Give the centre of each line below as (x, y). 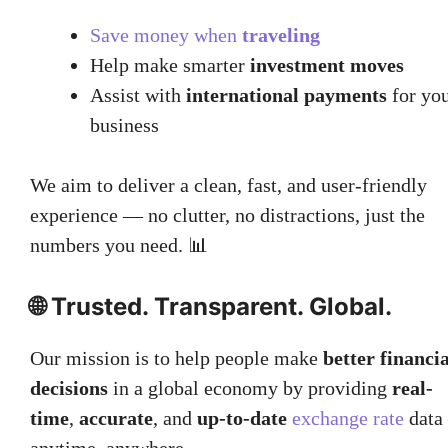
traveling (281, 34)
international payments (286, 94)
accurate (116, 417)
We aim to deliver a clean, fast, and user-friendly (228, 184)
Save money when (166, 34)
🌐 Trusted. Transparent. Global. (211, 306)
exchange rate (348, 417)
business (124, 124)
